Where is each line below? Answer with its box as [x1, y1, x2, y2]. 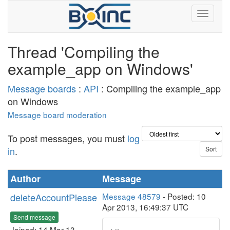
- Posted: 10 [161, 190, 206, 202]
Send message [13, 212, 55, 221]
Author [10, 172, 41, 185]
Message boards [8, 82, 76, 95]
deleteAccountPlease [10, 190, 97, 204]
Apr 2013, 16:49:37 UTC [102, 201, 188, 213]
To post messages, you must [8, 131, 127, 145]
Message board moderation [8, 109, 107, 120]
